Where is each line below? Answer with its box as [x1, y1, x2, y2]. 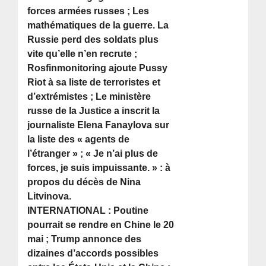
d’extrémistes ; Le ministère [27, 91, 151, 102]
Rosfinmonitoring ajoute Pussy [27, 63, 168, 74]
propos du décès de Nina [27, 177, 141, 188]
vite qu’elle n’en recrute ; [27, 49, 138, 59]
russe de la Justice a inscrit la [27, 106, 160, 116]
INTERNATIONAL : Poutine [27, 205, 149, 216]
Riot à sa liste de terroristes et [27, 77, 161, 88]
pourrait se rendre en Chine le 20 [27, 220, 175, 230]
